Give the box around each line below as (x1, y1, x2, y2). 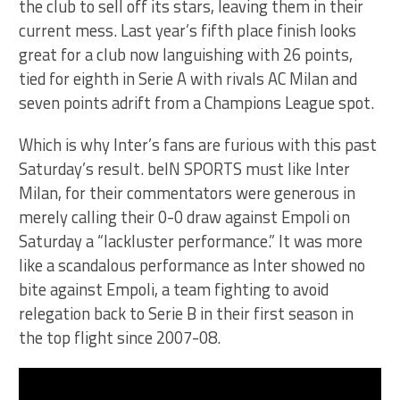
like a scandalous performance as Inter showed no (19, 253, 366, 279)
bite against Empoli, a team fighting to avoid (19, 277, 329, 303)
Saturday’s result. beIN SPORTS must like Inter (19, 156, 351, 182)
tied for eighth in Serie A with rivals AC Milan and (19, 66, 358, 92)
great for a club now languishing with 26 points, (19, 42, 354, 68)
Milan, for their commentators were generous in (19, 180, 356, 206)
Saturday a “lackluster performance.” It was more (19, 229, 363, 254)
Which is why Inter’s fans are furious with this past (19, 132, 378, 158)
